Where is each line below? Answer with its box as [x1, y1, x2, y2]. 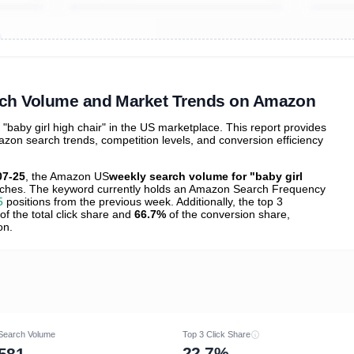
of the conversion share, [166, 207, 290, 220]
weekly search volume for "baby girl [109, 169, 303, 183]
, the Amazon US [25, 169, 109, 183]
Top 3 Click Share [183, 330, 250, 340]
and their [32, 55, 75, 67]
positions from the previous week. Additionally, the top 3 [3, 194, 283, 208]
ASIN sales [75, 55, 125, 67]
